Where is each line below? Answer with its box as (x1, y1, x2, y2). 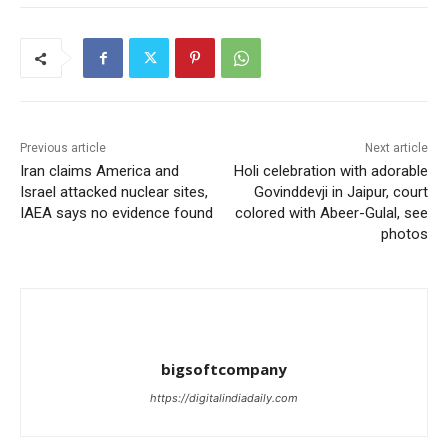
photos (380, 225, 428, 244)
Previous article (20, 141, 106, 156)
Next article (364, 141, 428, 156)
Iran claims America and (20, 162, 179, 181)
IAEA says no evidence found (20, 204, 213, 223)
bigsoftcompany (161, 359, 287, 380)
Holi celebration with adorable (233, 162, 428, 181)
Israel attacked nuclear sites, (20, 183, 208, 202)
